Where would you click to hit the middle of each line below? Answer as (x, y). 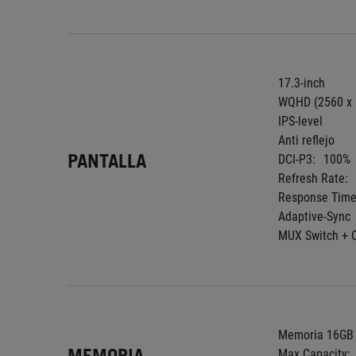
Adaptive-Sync (314, 217)
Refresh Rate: (313, 178)
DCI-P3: (297, 159)
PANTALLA (107, 161)
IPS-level (300, 121)
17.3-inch (302, 83)
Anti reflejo (306, 140)
